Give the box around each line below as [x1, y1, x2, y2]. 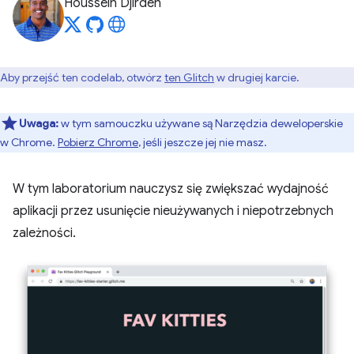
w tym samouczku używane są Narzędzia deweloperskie [61, 116, 343, 130]
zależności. [13, 225, 76, 241]
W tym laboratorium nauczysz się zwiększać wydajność [13, 181, 329, 197]
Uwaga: [19, 116, 61, 130]
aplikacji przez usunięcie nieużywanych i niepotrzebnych [13, 203, 333, 219]
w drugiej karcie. [214, 70, 299, 85]
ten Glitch [164, 70, 214, 85]
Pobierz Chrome [58, 135, 138, 149]
